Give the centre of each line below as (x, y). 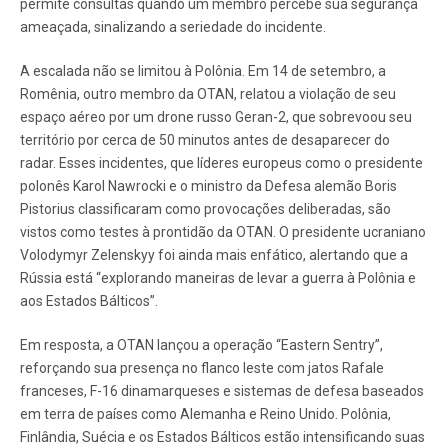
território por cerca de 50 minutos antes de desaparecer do (205, 140)
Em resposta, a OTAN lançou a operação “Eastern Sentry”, (201, 345)
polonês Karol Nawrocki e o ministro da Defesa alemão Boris (208, 186)
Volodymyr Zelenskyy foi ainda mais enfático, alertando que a (214, 255)
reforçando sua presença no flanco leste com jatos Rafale (202, 368)
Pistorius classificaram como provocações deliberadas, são (205, 209)
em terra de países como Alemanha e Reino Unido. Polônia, (205, 414)
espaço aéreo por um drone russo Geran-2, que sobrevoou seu (216, 117)
